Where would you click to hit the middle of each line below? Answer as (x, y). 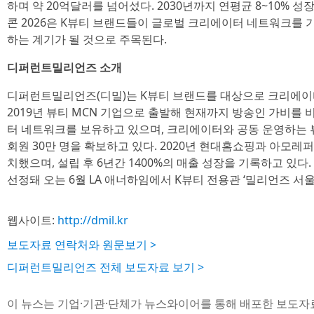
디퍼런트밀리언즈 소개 (64, 67)
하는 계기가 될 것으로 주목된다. (87, 39)
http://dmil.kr (93, 220)
